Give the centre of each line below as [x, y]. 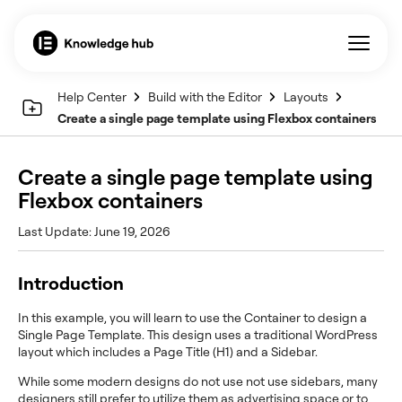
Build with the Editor [205, 96]
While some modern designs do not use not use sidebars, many [198, 381]
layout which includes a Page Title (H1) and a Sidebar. [168, 351]
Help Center [92, 96]
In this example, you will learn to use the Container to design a [192, 317]
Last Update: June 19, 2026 [94, 231]
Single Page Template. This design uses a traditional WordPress [198, 334]
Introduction [71, 283]
